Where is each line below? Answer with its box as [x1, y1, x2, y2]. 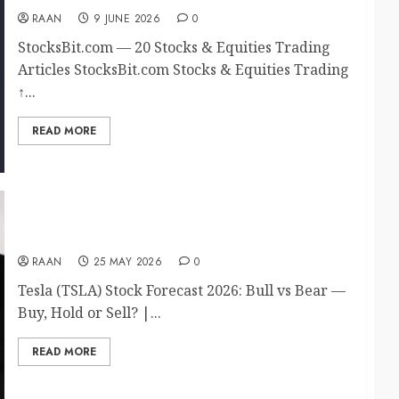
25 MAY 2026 [93, 253, 162, 270]
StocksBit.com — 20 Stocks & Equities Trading [17, 37, 330, 58]
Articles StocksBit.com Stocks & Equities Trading [17, 60, 349, 80]
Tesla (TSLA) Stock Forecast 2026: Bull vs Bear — [17, 280, 346, 300]
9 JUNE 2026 [93, 11, 160, 28]
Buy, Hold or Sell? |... [17, 302, 161, 322]
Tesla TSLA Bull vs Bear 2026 [17, 227, 223, 248]
